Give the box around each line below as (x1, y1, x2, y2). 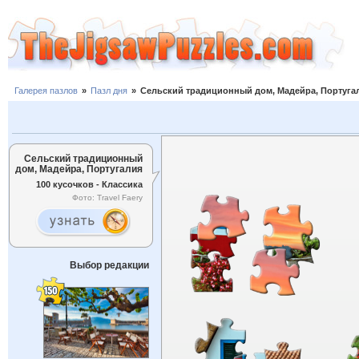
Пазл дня (91, 86, 127, 96)
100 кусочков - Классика (36, 179, 143, 189)
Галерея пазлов (14, 86, 78, 96)
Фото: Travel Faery (72, 193, 143, 203)
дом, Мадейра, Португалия (15, 163, 143, 174)
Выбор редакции (69, 260, 149, 271)
